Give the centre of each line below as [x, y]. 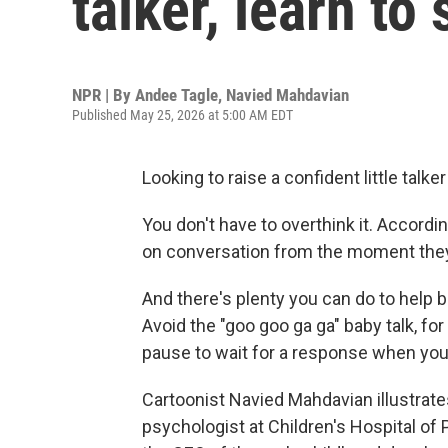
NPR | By [103, 95]
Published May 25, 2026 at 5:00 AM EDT [182, 115]
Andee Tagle [176, 95]
